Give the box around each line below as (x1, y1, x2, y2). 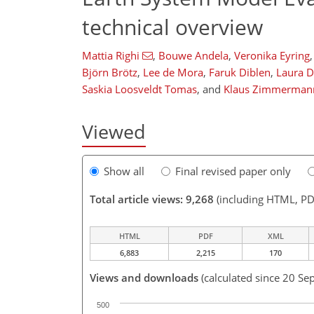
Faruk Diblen (209, 65, 271, 79)
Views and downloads (90, 271, 198, 285)
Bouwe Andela (158, 48, 228, 62)
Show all (104, 164, 144, 179)
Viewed (82, 118, 146, 144)
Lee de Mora (143, 65, 203, 79)
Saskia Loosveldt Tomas (82, 82, 197, 96)
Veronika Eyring (233, 48, 310, 62)
